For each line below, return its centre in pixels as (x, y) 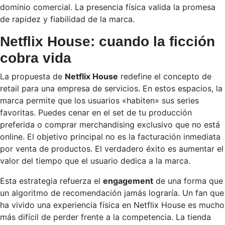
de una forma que (188, 181)
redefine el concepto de (165, 76)
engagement (128, 181)
